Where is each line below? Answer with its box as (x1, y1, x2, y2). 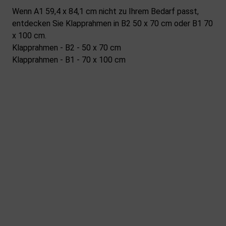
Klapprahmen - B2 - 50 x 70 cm (12, 42, 121, 52)
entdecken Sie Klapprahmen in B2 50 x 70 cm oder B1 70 (12, 18, 213, 28)
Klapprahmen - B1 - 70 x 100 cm (12, 54, 126, 65)
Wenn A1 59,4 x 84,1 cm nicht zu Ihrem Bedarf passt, (12, 6, 199, 16)
